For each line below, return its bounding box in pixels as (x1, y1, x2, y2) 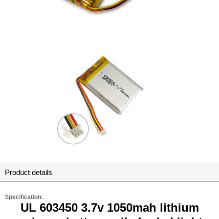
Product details (5, 168, 52, 176)
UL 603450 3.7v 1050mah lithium (20, 200, 199, 214)
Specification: (5, 193, 43, 200)
